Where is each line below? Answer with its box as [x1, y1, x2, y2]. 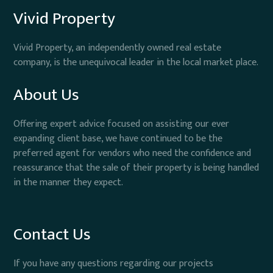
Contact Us [13, 220, 91, 249]
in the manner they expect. [13, 174, 124, 191]
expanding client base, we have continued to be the [13, 130, 223, 147]
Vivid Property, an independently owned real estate [13, 40, 222, 57]
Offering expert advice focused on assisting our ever [13, 116, 230, 133]
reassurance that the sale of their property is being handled [13, 160, 260, 177]
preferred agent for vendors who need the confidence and [13, 145, 252, 162]
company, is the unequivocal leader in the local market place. [13, 54, 259, 71]
